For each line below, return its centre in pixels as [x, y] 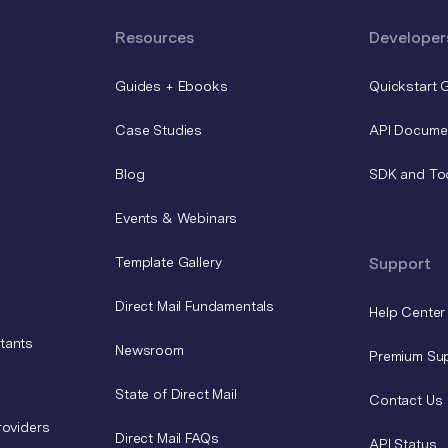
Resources [154, 37]
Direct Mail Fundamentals [195, 305]
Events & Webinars [176, 217]
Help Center [407, 311]
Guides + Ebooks [171, 85]
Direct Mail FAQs [167, 437]
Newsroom [149, 349]
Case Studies [159, 129]
